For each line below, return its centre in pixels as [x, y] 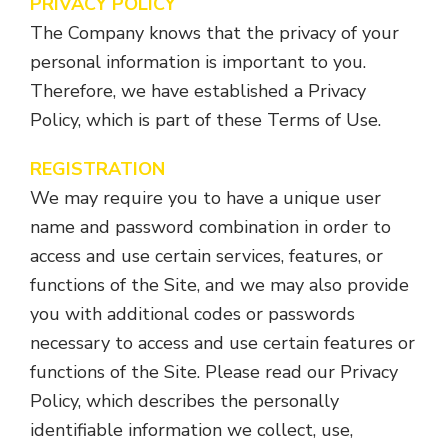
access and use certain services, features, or [206, 256]
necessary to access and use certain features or [222, 343]
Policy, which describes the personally [184, 401]
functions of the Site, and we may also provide [219, 285]
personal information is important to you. [198, 62]
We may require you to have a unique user [205, 198]
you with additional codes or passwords [192, 314]
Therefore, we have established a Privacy [198, 91]
